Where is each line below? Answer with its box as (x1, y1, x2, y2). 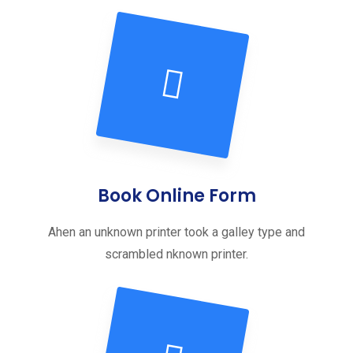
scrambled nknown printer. (105, 247, 248, 262)
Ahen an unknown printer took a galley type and (48, 225, 305, 240)
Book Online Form (97, 184, 256, 208)
